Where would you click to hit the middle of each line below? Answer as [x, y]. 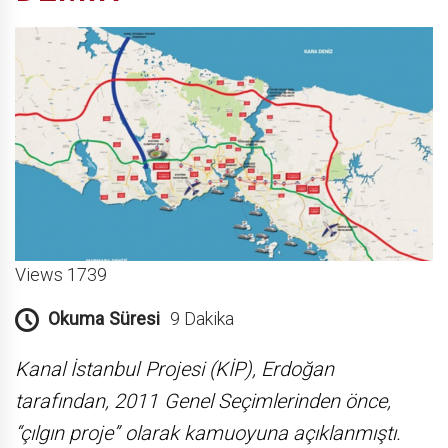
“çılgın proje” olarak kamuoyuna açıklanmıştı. [208, 432]
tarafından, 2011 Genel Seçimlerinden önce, [203, 400]
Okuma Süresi [104, 318]
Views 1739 [61, 274]
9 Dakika [201, 318]
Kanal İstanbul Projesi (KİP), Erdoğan [175, 368]
